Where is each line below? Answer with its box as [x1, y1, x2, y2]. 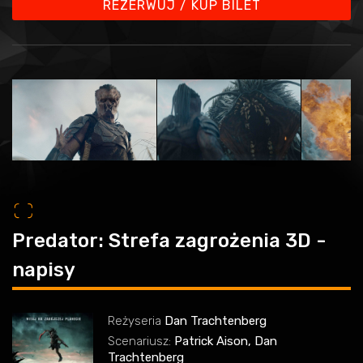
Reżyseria [108, 314, 161, 329]
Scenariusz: [108, 334, 171, 349]
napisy [12, 258, 75, 282]
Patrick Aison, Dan [174, 334, 277, 349]
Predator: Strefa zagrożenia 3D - [12, 229, 326, 253]
